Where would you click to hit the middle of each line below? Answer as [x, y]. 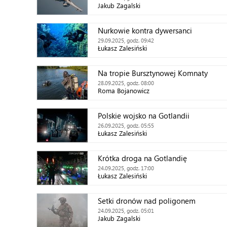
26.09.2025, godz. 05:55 [126, 125]
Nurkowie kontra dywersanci [145, 30]
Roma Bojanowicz [124, 90]
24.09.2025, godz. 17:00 [126, 168]
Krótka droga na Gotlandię [142, 158]
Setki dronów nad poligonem [147, 201]
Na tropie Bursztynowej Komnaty [153, 73]
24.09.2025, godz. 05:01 [126, 211]
